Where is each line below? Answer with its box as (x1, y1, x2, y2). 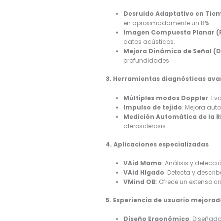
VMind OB (123, 177, 156, 186)
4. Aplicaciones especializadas (106, 140, 209, 148)
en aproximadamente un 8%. (123, 19, 211, 28)
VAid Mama (123, 158, 162, 167)
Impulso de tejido (123, 103, 183, 111)
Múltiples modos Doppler (123, 93, 209, 102)
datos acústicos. (123, 37, 176, 46)
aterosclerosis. (123, 121, 168, 130)
